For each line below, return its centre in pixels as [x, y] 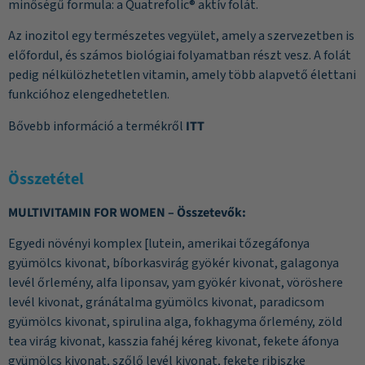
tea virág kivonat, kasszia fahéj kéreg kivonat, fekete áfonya [174, 342]
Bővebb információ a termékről [97, 126]
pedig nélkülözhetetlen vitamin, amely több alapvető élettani [182, 75]
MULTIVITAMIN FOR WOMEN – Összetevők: [127, 212]
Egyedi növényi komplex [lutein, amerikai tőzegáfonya [159, 244]
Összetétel [46, 179]
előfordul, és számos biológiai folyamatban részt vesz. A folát [180, 56]
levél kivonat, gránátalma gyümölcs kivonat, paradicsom [166, 303]
